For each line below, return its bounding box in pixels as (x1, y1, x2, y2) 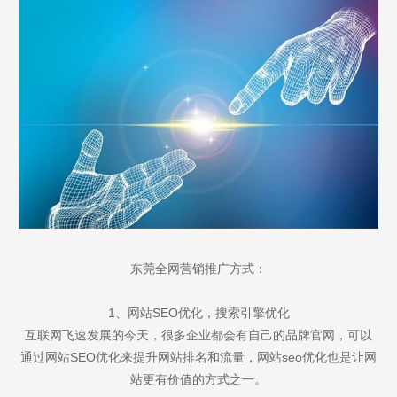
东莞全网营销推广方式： (130, 261, 267, 276)
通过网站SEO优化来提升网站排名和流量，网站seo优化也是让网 (20, 349, 377, 364)
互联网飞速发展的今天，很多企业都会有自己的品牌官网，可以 (25, 327, 372, 342)
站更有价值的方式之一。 (130, 371, 267, 386)
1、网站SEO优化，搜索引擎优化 (107, 305, 290, 320)
